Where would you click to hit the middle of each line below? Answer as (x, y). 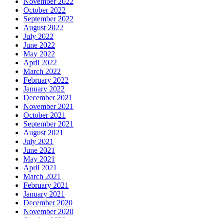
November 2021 (48, 107)
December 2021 (48, 98)
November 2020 (48, 212)
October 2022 (45, 10)
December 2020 (48, 203)
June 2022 (39, 45)
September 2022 (48, 19)
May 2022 (39, 54)
